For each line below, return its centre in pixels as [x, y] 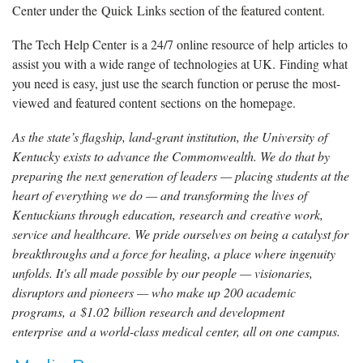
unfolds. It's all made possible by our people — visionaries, [162, 273]
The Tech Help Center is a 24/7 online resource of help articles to [180, 44]
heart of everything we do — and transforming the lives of [160, 195]
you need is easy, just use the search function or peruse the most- [176, 83]
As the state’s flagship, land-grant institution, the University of [170, 137]
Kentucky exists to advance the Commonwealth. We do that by [171, 156]
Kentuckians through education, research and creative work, [168, 214]
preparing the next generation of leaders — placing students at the [181, 175]
